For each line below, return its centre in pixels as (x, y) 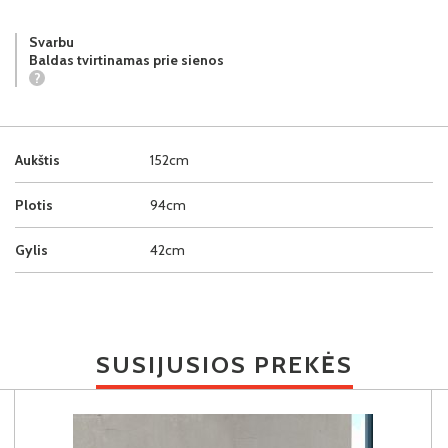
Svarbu (51, 41)
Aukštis (37, 159)
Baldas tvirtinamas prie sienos (126, 59)
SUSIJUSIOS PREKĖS (224, 364)
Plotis (34, 204)
